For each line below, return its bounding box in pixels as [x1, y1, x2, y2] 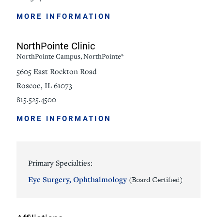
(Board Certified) [129, 174, 183, 185]
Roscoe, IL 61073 [16, 80, 72, 90]
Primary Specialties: [28, 157, 93, 168]
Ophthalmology [73, 174, 129, 185]
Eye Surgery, [28, 174, 74, 185]
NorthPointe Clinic [16, 39, 95, 52]
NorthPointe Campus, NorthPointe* [16, 51, 124, 61]
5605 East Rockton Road [16, 66, 97, 76]
